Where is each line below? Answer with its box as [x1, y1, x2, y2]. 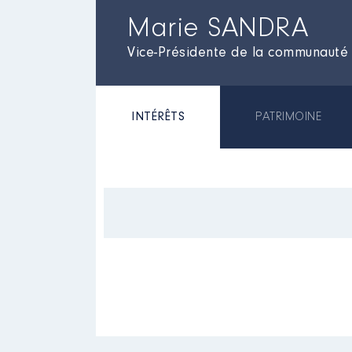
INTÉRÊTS [131, 111, 185, 123]
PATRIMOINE [255, 111, 321, 123]
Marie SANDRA [127, 15, 308, 43]
